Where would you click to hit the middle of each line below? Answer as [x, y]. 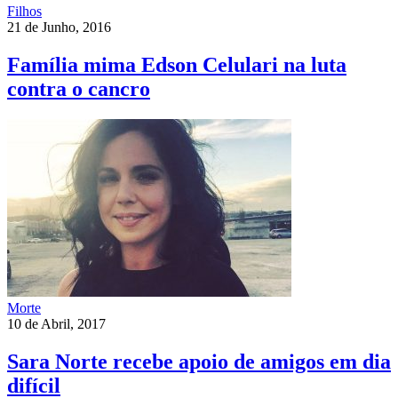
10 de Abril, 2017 [56, 324]
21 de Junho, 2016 [59, 28]
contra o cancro [79, 89]
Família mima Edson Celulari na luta [177, 65]
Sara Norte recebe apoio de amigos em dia [199, 362]
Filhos [24, 12]
